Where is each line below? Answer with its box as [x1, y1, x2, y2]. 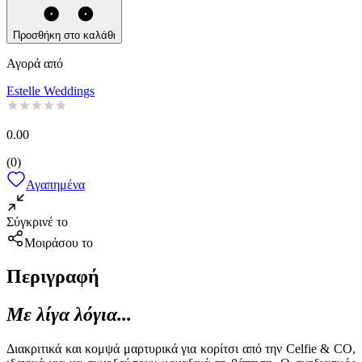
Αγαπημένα [26, 177, 85, 192]
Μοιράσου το [24, 235, 93, 250]
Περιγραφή [6, 266, 99, 288]
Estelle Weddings [6, 83, 95, 98]
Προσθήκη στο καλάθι [13, 28, 116, 41]
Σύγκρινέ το [6, 214, 68, 229]
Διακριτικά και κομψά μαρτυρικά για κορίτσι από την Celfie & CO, [6, 342, 356, 356]
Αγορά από [6, 56, 63, 70]
